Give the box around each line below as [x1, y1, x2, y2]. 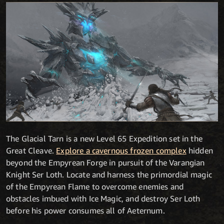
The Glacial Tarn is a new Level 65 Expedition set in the [6, 133, 202, 143]
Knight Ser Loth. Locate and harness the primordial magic [6, 169, 212, 179]
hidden [186, 145, 213, 155]
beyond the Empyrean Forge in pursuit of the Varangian [6, 157, 205, 167]
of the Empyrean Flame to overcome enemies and [6, 181, 184, 191]
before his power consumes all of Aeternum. [6, 205, 165, 215]
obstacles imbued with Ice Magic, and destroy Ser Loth [6, 193, 200, 203]
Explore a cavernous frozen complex [56, 145, 186, 155]
